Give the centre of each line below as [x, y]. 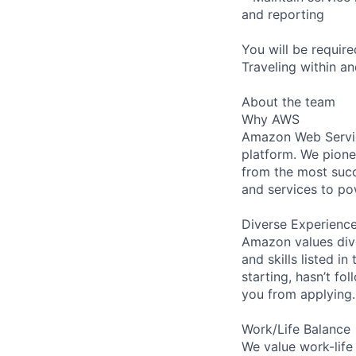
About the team [288, 101]
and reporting [283, 14]
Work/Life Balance [296, 329]
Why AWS [271, 119]
